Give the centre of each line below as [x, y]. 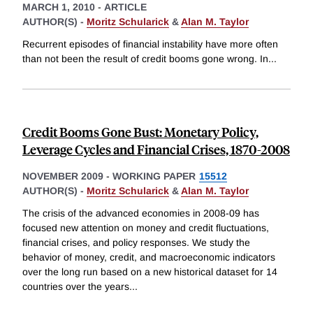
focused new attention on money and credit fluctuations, [146, 227]
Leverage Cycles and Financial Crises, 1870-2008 [156, 150]
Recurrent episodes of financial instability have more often [150, 44]
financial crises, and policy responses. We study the [136, 242]
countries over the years [76, 286]
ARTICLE [125, 7]
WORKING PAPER [154, 176]
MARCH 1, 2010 [59, 7]
